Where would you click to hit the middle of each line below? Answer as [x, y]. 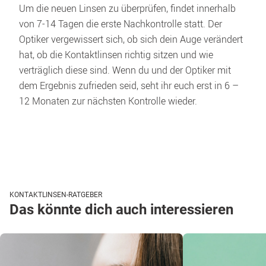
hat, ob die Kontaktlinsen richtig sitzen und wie [116, 55]
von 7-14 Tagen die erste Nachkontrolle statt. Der [121, 24]
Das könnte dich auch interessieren [121, 210]
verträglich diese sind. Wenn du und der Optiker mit [125, 70]
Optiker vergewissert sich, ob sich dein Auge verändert [131, 39]
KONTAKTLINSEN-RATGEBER [56, 195]
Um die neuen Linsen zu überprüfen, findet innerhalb [127, 8]
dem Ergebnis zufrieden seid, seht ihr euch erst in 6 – [129, 85]
